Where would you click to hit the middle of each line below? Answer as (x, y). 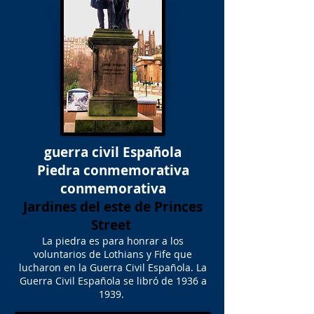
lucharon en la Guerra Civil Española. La (113, 267)
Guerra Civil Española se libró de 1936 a (113, 281)
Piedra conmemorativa (113, 170)
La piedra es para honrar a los (113, 241)
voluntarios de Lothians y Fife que (113, 254)
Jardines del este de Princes (113, 207)
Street (111, 225)
